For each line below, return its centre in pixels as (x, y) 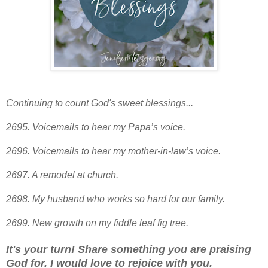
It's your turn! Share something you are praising (129, 250)
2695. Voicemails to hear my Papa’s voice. (96, 127)
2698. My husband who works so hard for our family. (115, 199)
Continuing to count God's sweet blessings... (100, 103)
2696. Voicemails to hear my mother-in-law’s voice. (113, 151)
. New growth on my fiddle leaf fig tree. (108, 223)
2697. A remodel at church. (62, 175)
